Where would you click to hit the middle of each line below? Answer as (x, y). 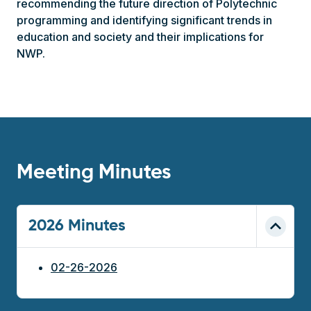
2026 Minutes (77, 226)
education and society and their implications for (140, 37)
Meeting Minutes (94, 173)
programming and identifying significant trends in (144, 20)
